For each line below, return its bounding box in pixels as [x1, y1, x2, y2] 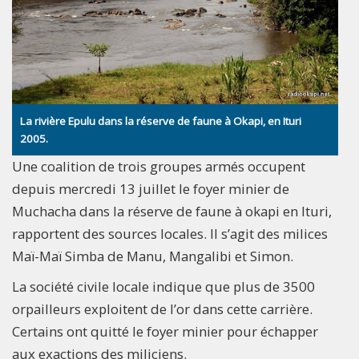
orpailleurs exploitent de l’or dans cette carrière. [12, 300, 313, 319]
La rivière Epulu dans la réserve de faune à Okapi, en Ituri [20, 114, 301, 129]
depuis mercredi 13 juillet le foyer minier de [12, 179, 289, 199]
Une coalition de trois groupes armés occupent [12, 157, 305, 176]
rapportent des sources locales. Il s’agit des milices [12, 224, 328, 244]
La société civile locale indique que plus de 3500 [12, 277, 315, 296]
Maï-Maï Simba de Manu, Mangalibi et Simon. [12, 247, 293, 266]
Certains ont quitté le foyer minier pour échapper [12, 322, 318, 341]
